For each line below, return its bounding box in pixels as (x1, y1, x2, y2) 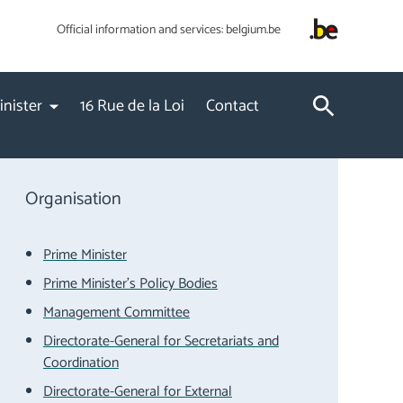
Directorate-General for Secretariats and (42, 329, 279, 354)
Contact (206, 93, 259, 120)
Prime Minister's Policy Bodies (42, 272, 218, 296)
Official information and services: (57, 20, 223, 40)
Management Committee (42, 300, 190, 325)
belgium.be (226, 20, 281, 40)
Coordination (42, 351, 119, 375)
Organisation (24, 184, 121, 214)
